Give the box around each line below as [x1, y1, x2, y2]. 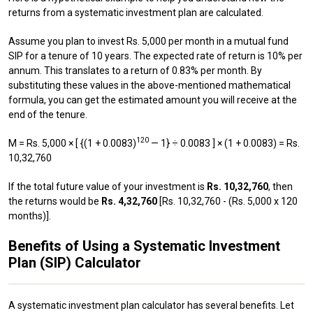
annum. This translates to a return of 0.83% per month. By [8, 64, 262, 76]
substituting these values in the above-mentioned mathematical [8, 79, 291, 91]
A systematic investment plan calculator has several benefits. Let [8, 299, 294, 311]
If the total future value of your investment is [8, 180, 207, 192]
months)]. [8, 210, 51, 221]
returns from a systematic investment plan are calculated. [8, 6, 263, 18]
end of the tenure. [8, 108, 87, 120]
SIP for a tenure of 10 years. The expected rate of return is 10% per [8, 50, 303, 61]
